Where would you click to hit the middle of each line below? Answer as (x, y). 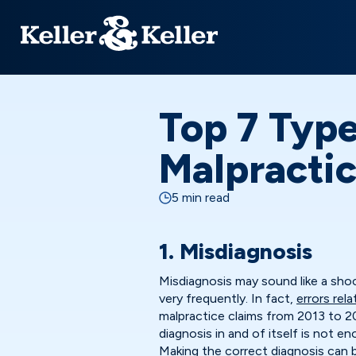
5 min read (201, 197)
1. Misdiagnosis (236, 251)
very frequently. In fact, (228, 298)
